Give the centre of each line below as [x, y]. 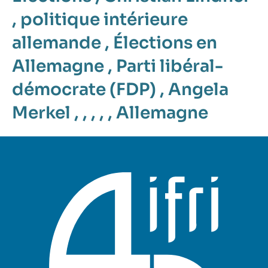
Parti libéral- [170, 66]
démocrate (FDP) [84, 89]
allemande [57, 42]
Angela [198, 89]
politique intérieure [104, 19]
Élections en [165, 42]
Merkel [41, 112]
